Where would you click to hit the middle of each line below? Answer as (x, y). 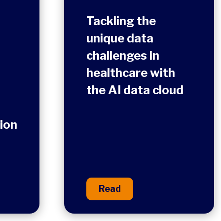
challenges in (123, 56)
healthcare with (131, 73)
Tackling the (121, 21)
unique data (120, 38)
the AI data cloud (135, 90)
